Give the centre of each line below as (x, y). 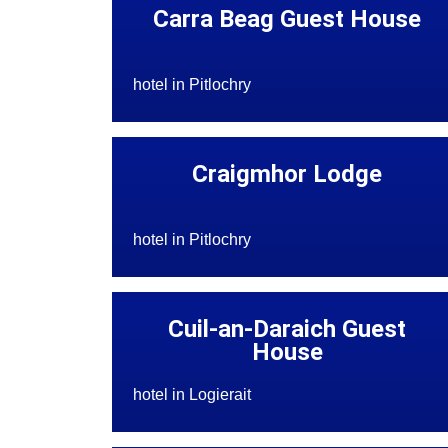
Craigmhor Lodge (287, 174)
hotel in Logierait (191, 395)
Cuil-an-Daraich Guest (287, 329)
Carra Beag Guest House (287, 19)
